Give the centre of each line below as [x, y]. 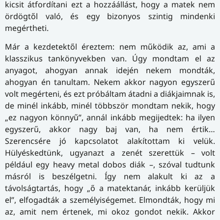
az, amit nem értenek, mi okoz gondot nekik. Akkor [110, 212]
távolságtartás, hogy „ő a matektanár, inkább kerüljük [110, 188]
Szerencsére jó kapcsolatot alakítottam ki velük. [110, 141]
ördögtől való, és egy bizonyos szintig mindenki [110, 16]
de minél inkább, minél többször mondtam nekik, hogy [110, 106]
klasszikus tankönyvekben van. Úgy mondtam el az [110, 59]
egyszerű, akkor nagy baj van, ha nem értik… [110, 129]
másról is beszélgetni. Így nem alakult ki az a [110, 177]
